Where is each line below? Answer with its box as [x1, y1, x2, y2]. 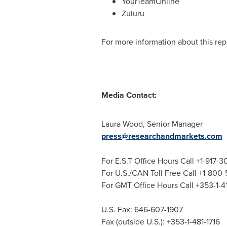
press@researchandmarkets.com [101, 130, 222, 142]
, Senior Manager [142, 118, 203, 129]
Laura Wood [101, 118, 143, 129]
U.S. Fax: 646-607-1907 [101, 204, 183, 215]
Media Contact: [101, 89, 157, 101]
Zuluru [121, 8, 144, 19]
